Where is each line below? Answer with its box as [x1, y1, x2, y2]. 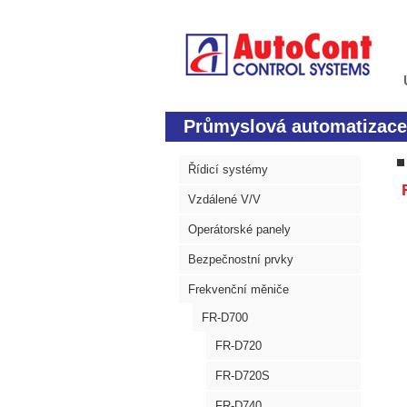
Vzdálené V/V [188, 193, 261, 206]
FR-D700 [202, 311, 248, 324]
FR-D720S [215, 369, 270, 382]
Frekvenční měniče [188, 283, 289, 296]
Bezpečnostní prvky [188, 253, 293, 266]
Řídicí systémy [188, 163, 268, 176]
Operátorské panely [188, 223, 291, 236]
